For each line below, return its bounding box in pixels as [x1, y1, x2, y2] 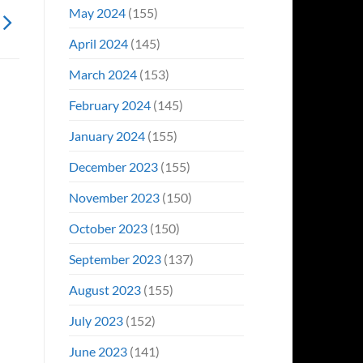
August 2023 [68, 281, 141, 297]
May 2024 [68, 4, 126, 20]
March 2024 [68, 66, 137, 82]
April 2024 [68, 35, 128, 51]
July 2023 [68, 312, 123, 328]
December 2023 [68, 158, 158, 174]
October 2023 [68, 220, 147, 236]
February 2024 [68, 96, 151, 113]
